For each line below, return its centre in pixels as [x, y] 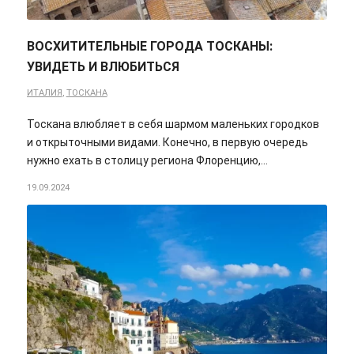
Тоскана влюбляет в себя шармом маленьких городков [173, 124]
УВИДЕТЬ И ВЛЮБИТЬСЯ [103, 67]
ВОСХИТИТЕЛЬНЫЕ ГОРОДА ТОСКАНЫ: [149, 47]
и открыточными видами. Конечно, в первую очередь [167, 143]
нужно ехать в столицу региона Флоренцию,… [147, 161]
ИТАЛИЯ [44, 93]
